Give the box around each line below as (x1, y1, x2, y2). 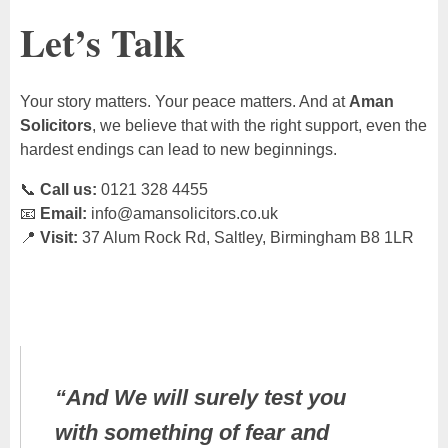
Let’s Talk (20, 15, 185, 71)
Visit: (40, 229, 78, 247)
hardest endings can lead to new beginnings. (20, 141, 337, 159)
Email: (40, 205, 87, 223)
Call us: (40, 181, 97, 199)
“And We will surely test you (54, 384, 346, 410)
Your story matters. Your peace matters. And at (20, 93, 349, 111)
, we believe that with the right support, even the (92, 117, 427, 135)
